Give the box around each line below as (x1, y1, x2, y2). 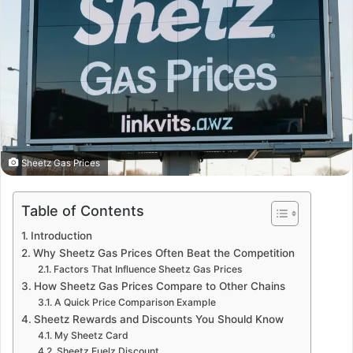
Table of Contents (21, 202, 144, 219)
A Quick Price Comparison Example (54, 295, 216, 308)
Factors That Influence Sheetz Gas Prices (53, 262, 243, 275)
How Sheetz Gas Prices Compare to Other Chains (33, 279, 285, 292)
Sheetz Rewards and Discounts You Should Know (33, 312, 284, 325)
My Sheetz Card (54, 329, 128, 341)
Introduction (30, 229, 92, 242)
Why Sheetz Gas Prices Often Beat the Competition (32, 246, 295, 259)
